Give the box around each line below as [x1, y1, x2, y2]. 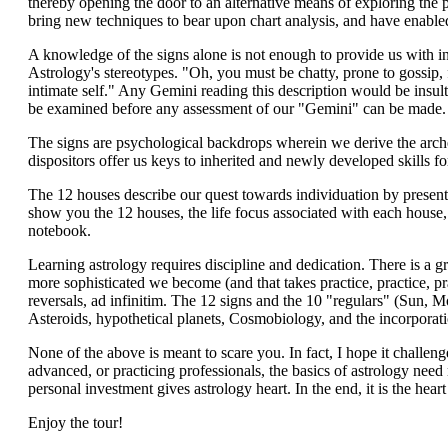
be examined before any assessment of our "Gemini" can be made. [28, 100, 446, 117]
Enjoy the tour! [28, 414, 123, 431]
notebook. [28, 222, 91, 239]
